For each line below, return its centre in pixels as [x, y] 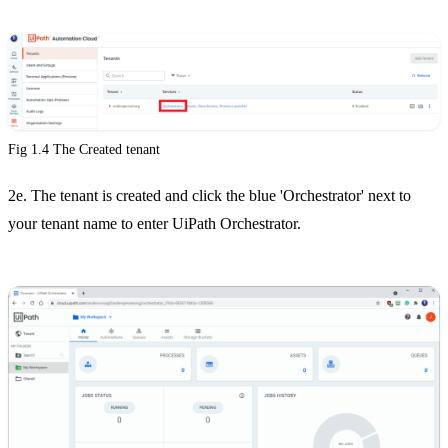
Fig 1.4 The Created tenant [84, 150]
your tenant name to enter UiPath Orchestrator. [154, 224]
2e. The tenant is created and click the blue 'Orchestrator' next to [209, 196]
